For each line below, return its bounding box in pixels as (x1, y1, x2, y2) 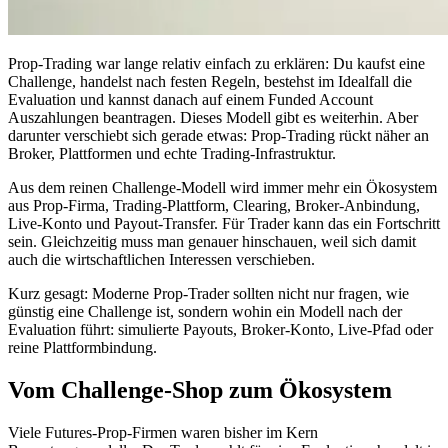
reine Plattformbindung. (8, 338, 157, 356)
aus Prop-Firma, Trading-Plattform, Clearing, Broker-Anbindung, (8, 196, 420, 214)
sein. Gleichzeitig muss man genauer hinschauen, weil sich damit (8, 232, 416, 250)
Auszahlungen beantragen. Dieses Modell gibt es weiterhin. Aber (8, 108, 418, 126)
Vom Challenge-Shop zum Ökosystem (8, 376, 392, 403)
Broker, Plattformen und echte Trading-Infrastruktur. (8, 144, 336, 162)
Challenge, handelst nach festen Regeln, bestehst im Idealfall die (8, 72, 412, 90)
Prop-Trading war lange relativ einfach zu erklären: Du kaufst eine (8, 54, 425, 72)
